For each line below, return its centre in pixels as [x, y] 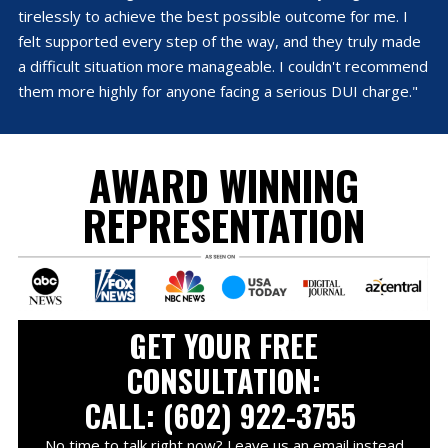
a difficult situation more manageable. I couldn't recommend [222, 65]
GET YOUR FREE [224, 346]
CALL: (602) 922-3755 [224, 416]
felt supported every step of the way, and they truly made [219, 40]
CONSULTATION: [224, 381]
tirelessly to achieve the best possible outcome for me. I [212, 15]
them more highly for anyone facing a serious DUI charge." [217, 90]
